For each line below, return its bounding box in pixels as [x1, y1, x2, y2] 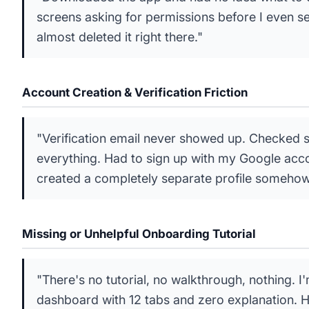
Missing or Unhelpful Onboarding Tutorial [22, 227, 256, 241]
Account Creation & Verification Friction [22, 86, 248, 99]
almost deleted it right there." [37, 30, 203, 44]
